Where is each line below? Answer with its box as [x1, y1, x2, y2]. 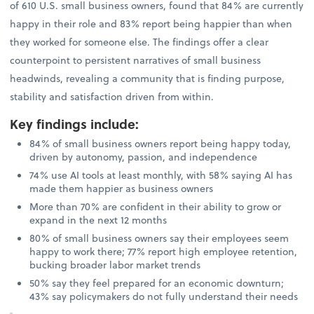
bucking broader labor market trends [29, 257, 201, 272]
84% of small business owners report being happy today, [29, 135, 292, 151]
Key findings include [10, 114, 136, 133]
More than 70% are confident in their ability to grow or [29, 198, 282, 214]
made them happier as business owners [29, 180, 214, 196]
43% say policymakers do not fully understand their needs [29, 288, 299, 303]
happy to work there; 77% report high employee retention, [29, 243, 298, 259]
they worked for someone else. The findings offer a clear [10, 34, 269, 50]
